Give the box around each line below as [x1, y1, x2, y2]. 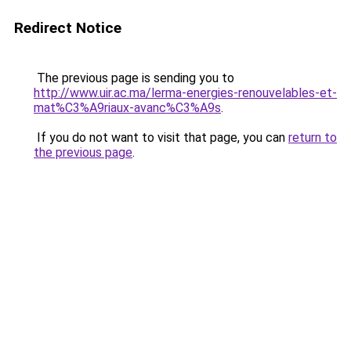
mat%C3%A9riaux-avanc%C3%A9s [34, 100, 221, 115]
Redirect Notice [14, 19, 121, 37]
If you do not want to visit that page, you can [34, 130, 288, 145]
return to [288, 130, 337, 145]
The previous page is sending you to [34, 71, 234, 85]
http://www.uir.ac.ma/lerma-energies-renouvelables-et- [34, 85, 337, 100]
